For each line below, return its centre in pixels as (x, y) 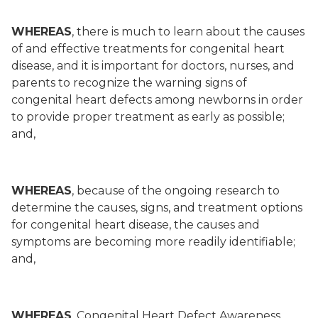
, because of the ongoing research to (176, 191)
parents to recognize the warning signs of (129, 83)
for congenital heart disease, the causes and (136, 225)
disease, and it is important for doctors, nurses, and (153, 66)
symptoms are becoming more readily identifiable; (153, 242)
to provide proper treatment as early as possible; (148, 117)
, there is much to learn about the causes (188, 32)
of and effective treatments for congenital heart (148, 49)
